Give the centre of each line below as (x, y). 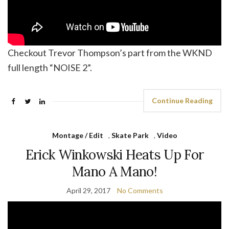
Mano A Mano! (114, 171)
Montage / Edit (77, 135)
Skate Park (130, 135)
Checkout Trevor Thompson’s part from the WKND (110, 52)
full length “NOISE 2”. (50, 67)
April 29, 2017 (88, 190)
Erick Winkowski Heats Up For (114, 154)
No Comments (140, 190)
